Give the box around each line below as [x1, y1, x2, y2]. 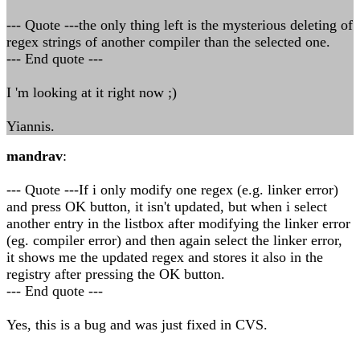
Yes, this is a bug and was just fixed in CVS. [6, 317, 268, 333]
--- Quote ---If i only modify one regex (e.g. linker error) [6, 182, 338, 198]
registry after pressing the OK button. [6, 266, 225, 282]
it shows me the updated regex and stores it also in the [6, 249, 323, 265]
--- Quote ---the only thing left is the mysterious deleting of [6, 17, 353, 33]
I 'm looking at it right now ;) [6, 84, 177, 100]
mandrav [6, 148, 63, 164]
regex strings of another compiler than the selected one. [6, 34, 330, 50]
